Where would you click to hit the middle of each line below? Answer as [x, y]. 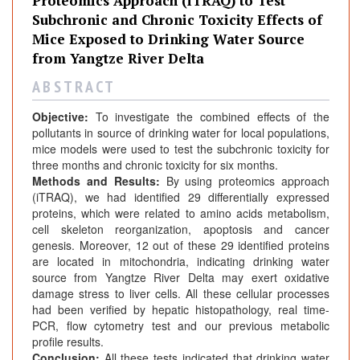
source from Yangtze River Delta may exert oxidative [181, 278]
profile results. [68, 342]
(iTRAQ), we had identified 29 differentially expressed [181, 197]
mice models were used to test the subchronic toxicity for [181, 149]
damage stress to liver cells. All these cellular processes [181, 294]
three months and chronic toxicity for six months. [155, 165]
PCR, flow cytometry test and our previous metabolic [181, 326]
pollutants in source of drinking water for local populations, [181, 133]
